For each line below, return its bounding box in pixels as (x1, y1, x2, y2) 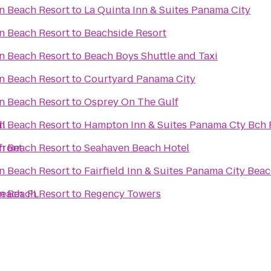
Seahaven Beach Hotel (84, 141, 189, 155)
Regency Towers (84, 187, 161, 201)
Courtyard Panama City (84, 72, 195, 86)
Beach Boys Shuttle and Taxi (84, 49, 218, 63)
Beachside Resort (84, 26, 166, 40)
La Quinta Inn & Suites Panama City (84, 3, 250, 17)
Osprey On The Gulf (84, 95, 178, 109)
